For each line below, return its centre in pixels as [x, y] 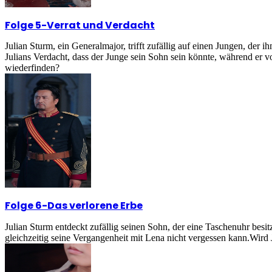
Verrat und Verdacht [101, 25]
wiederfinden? [32, 68]
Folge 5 [23, 25]
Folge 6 [23, 206]
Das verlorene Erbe [95, 206]
